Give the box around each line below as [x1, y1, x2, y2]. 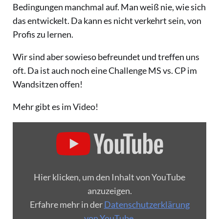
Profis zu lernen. [13, 29, 73, 40]
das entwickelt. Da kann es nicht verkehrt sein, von [13, 15, 201, 26]
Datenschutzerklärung [104, 199, 190, 210]
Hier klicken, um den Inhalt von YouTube [34, 172, 185, 183]
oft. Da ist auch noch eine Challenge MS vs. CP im [13, 65, 197, 76]
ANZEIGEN [12, 158, 42, 166]
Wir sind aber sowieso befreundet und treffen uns [13, 51, 199, 63]
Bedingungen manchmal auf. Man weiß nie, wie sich [13, 1, 206, 13]
